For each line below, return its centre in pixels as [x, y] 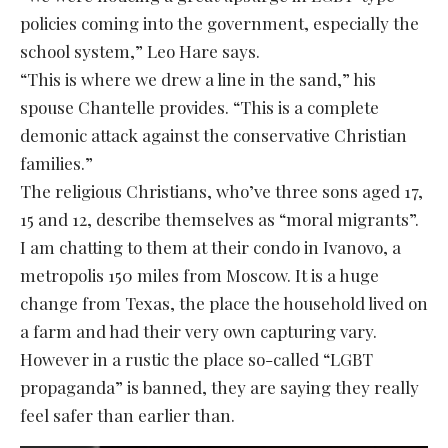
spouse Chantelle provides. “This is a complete [199, 106]
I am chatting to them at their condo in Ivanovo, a [210, 246]
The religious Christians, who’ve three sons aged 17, [221, 190]
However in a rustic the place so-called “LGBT [196, 358]
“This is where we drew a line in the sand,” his [198, 78]
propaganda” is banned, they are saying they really [219, 386]
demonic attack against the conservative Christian [213, 134]
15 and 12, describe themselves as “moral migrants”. [219, 218]
